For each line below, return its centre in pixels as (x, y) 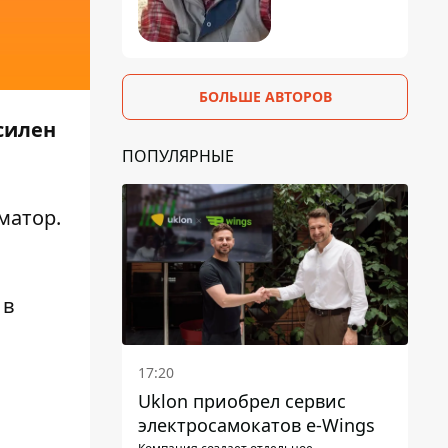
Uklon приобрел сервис (242, 400)
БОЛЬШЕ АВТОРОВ (265, 96)
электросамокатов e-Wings (256, 424)
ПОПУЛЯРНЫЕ (178, 155)
